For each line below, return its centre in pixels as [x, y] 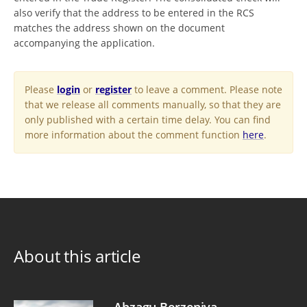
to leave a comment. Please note [207, 89]
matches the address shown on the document [119, 28]
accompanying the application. [84, 43]
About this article [77, 256]
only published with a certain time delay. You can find [148, 120]
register [113, 89]
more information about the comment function [134, 135]
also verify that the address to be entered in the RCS [134, 13]
